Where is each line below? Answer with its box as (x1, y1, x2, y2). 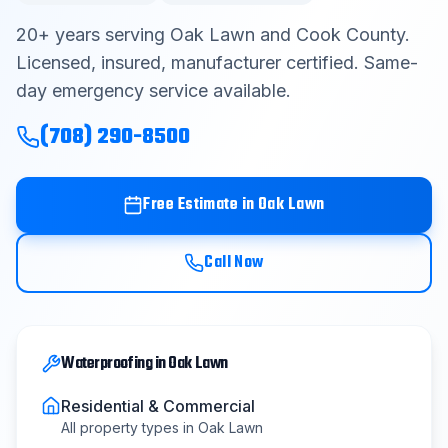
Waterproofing (61, 351, 153, 377)
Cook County (296, 24, 405, 45)
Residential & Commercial (61, 396, 255, 416)
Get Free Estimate (155, 94, 277, 120)
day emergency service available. (16, 80, 291, 101)
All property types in (61, 419, 198, 436)
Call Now (204, 250, 264, 276)
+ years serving (38, 24, 170, 45)
